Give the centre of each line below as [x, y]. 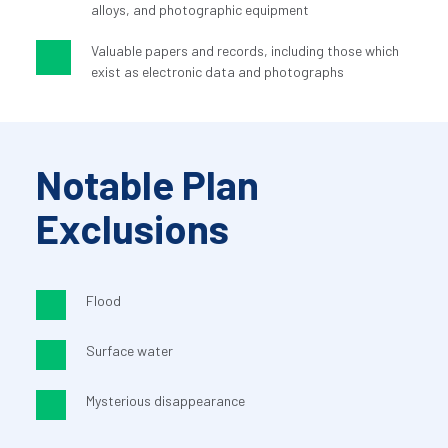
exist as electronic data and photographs [217, 72]
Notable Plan [147, 184]
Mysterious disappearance [165, 401]
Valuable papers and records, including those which [244, 51]
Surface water [129, 351]
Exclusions [132, 228]
